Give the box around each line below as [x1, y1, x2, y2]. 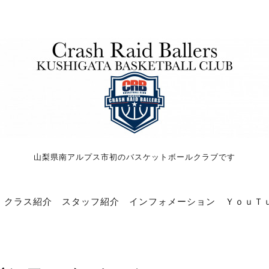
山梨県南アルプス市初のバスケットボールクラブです [34, 151, 235, 162]
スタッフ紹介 [61, 195, 119, 207]
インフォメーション [128, 195, 216, 207]
